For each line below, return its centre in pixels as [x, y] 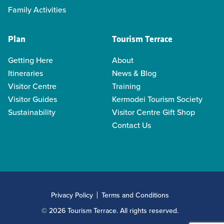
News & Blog [134, 73]
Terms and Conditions [135, 195]
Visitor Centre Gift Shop [153, 112]
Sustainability [32, 112]
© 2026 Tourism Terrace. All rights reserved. [110, 211]
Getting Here [30, 60]
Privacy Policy [72, 195]
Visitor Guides [32, 99]
